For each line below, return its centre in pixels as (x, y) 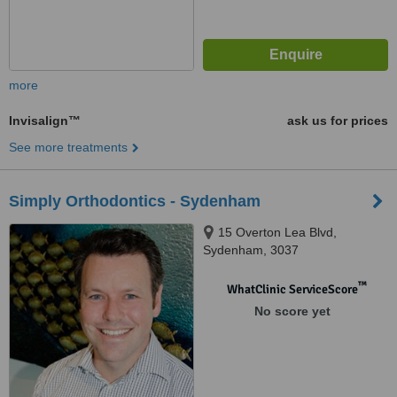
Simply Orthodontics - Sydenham (135, 201)
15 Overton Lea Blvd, (277, 232)
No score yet (292, 311)
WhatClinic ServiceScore (292, 289)
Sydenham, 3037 (251, 250)
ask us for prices (338, 121)
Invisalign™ (45, 121)
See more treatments (68, 147)
